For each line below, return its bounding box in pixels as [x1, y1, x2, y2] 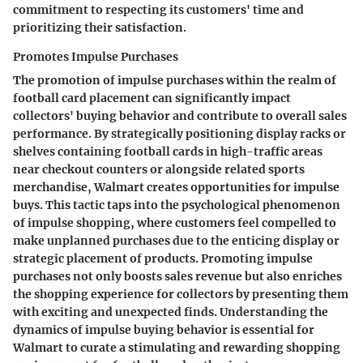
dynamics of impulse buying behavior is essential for [13, 322, 314, 337]
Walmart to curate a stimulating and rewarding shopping [13, 340, 340, 355]
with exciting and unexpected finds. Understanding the [13, 304, 328, 319]
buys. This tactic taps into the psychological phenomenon [13, 197, 340, 212]
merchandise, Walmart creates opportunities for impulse [13, 179, 340, 194]
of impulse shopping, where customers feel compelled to [13, 215, 336, 230]
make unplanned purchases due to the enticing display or [13, 233, 340, 248]
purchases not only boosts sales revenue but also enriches [13, 268, 342, 284]
